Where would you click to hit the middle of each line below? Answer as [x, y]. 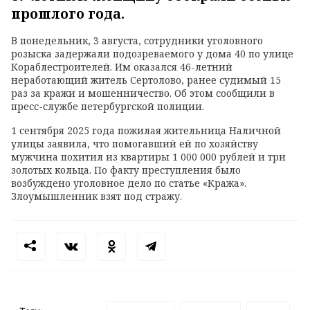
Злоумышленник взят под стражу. [97, 197]
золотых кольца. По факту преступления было [126, 170]
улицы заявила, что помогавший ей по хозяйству [135, 144]
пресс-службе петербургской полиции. [108, 107]
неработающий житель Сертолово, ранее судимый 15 [146, 80]
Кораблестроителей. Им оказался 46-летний [122, 67]
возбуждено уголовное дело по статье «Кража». [129, 183]
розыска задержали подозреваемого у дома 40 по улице [152, 54]
